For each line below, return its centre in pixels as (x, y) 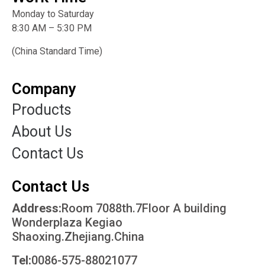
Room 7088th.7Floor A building (144, 208)
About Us (42, 131)
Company (44, 88)
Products (42, 109)
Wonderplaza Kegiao (67, 222)
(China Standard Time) (57, 51)
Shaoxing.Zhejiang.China (78, 236)
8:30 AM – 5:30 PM (52, 28)
